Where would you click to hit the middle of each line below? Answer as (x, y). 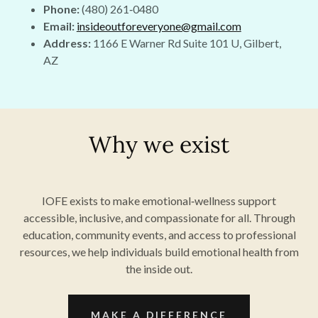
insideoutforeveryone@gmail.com (159, 26)
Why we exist (159, 144)
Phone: (61, 9)
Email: (59, 26)
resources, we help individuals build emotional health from (159, 252)
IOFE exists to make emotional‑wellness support (159, 201)
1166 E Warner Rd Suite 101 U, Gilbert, (186, 43)
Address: (67, 43)
